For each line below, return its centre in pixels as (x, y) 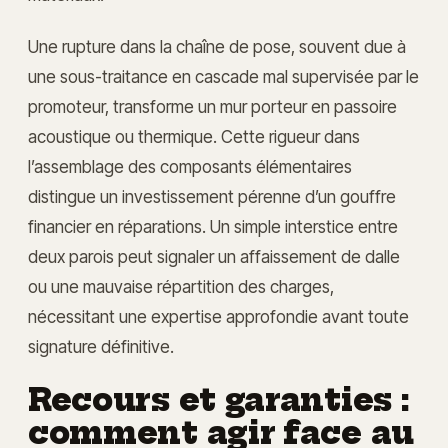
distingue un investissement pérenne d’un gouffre (212, 197)
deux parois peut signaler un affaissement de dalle (214, 257)
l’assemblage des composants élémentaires (190, 167)
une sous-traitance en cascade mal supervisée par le (223, 77)
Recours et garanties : (219, 400)
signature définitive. (101, 347)
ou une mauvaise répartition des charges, (181, 287)
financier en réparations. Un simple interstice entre (213, 227)
